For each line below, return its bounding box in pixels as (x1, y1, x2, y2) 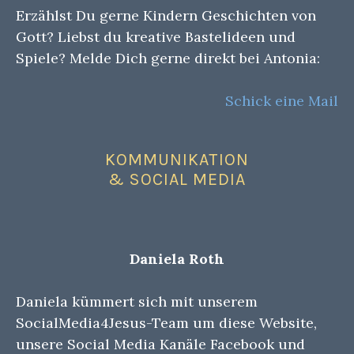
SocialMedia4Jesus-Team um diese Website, (16, 314, 317, 333)
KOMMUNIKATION (105, 149, 249, 170)
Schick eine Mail (225, 91, 338, 110)
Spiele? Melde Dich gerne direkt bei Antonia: (16, 48, 320, 67)
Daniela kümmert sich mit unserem (16, 292, 258, 311)
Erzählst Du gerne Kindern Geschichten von (16, 6, 316, 24)
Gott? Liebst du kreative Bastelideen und (16, 27, 296, 46)
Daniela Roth (130, 250, 224, 269)
